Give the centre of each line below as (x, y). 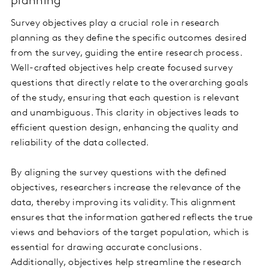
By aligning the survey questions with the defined (119, 173)
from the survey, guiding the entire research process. (127, 54)
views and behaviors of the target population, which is (130, 233)
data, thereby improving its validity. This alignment (124, 203)
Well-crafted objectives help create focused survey (122, 68)
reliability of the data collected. (80, 143)
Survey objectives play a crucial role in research (115, 24)
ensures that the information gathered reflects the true (132, 218)
